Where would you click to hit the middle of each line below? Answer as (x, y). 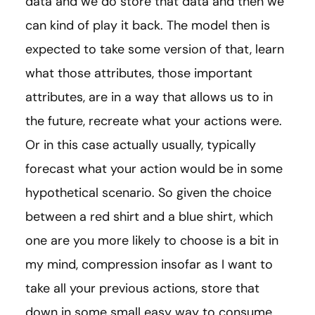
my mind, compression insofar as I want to (149, 265)
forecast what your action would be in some (154, 169)
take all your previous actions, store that (142, 289)
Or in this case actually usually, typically (141, 145)
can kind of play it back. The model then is (148, 26)
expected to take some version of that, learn (155, 50)
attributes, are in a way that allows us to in (149, 97)
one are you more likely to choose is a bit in (152, 241)
